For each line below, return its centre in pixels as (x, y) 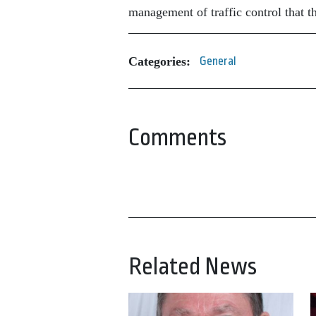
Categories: (159, 61)
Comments (177, 138)
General (218, 61)
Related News (193, 267)
